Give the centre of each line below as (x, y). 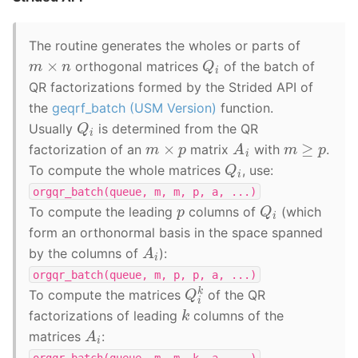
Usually (53, 128)
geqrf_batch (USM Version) (134, 107)
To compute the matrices (107, 294)
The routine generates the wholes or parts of (165, 45)
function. (245, 107)
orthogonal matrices (137, 66)
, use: (258, 170)
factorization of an (87, 149)
